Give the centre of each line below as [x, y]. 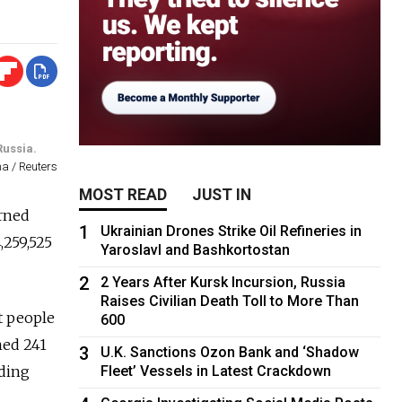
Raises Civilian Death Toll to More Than [230, 301]
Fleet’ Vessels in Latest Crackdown [216, 371]
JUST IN [222, 194]
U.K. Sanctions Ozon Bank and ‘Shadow [230, 352]
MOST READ [123, 194]
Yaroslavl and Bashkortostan [196, 249]
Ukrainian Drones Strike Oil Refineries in [232, 231]
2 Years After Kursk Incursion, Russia [223, 282]
